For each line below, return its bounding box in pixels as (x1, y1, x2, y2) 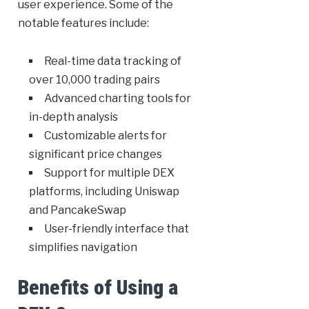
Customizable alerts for (43, 129, 167, 143)
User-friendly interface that (43, 222, 189, 236)
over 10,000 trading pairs (28, 73, 160, 87)
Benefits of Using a (17, 275, 178, 300)
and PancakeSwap (28, 203, 126, 217)
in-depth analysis (28, 110, 118, 124)
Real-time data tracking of (43, 54, 181, 68)
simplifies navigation (28, 241, 137, 255)
